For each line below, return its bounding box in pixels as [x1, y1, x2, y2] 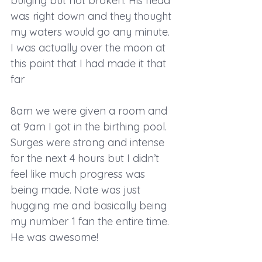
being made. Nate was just [11, 182, 143, 196]
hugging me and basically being [11, 198, 170, 212]
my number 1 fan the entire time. [11, 214, 172, 228]
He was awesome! [11, 230, 98, 244]
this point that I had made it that [11, 56, 169, 70]
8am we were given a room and [11, 104, 170, 118]
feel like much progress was [11, 167, 148, 181]
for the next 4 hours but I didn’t [11, 151, 162, 165]
